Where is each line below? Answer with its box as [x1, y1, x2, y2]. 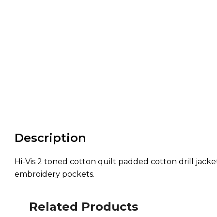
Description [15, 131, 86, 145]
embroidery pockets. [15, 170, 94, 179]
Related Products [29, 200, 138, 214]
